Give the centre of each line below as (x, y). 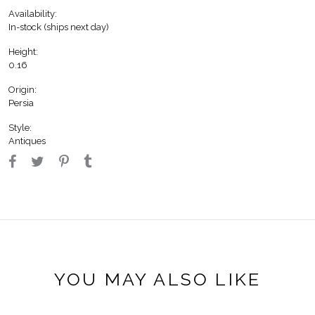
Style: (20, 127)
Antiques (27, 141)
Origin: (22, 89)
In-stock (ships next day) (59, 27)
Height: (23, 51)
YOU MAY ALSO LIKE (157, 279)
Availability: (33, 13)
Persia (21, 103)
